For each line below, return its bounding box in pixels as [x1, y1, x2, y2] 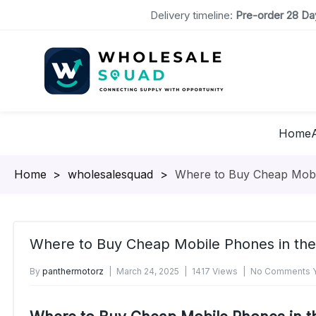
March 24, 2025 [116, 266, 179, 277]
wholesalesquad [68, 167, 153, 181]
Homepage [14, 167, 73, 181]
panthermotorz [42, 266, 104, 277]
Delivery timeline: [150, 8, 233, 22]
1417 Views [192, 266, 238, 277]
